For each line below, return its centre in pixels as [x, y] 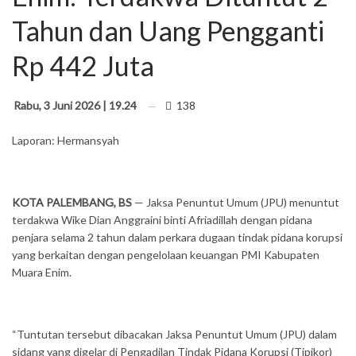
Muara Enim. [42, 272]
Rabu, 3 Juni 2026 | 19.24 [75, 105]
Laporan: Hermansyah [66, 140]
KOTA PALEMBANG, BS [72, 202]
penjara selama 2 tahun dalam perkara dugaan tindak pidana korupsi [177, 237]
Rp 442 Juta [83, 65]
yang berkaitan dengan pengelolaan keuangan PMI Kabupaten [166, 254]
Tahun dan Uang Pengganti [168, 30]
